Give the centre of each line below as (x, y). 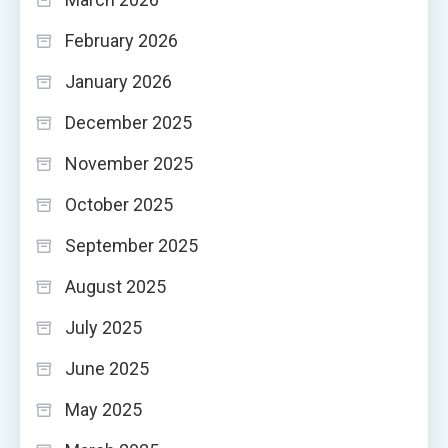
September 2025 (131, 245)
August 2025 (115, 286)
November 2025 (129, 163)
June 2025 (107, 368)
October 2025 (119, 204)
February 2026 (121, 40)
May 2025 (103, 409)
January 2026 (118, 81)
